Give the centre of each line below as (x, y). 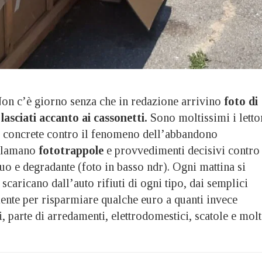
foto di (239, 101)
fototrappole (71, 150)
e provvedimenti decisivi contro (182, 150)
